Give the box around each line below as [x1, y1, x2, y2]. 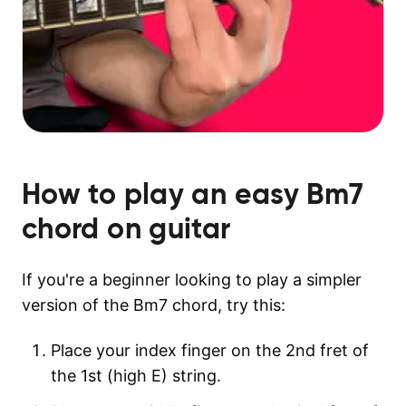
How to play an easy [22, 175, 307, 212]
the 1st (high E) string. [51, 365, 221, 385]
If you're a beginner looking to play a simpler [22, 269, 362, 289]
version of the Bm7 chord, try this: [22, 295, 285, 314]
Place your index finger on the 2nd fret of [51, 340, 369, 360]
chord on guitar [22, 209, 231, 246]
